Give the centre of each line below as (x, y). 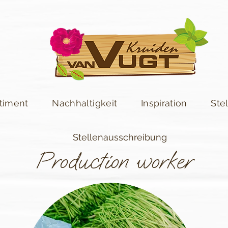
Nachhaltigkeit (85, 103)
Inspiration (164, 103)
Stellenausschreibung (120, 137)
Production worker (114, 161)
